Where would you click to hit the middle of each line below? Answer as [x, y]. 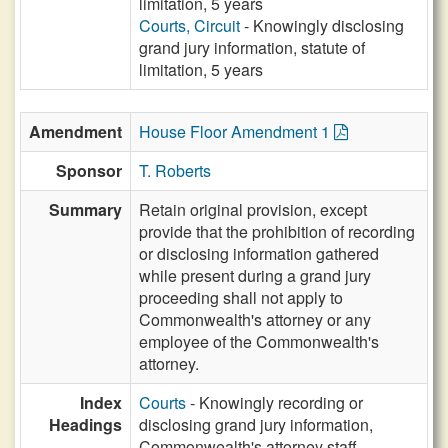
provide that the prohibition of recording [277, 231]
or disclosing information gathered [259, 253]
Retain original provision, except [253, 209]
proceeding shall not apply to [241, 297]
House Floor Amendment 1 [236, 131]
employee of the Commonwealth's [259, 341]
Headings [85, 424]
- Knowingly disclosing [322, 25]
